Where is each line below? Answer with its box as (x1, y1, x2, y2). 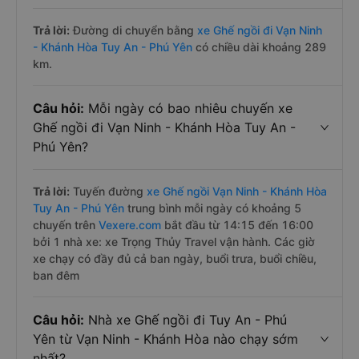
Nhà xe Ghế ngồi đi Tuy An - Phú (84, 312, 287, 328)
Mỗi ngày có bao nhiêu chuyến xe (84, 100, 292, 116)
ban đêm (33, 268, 79, 282)
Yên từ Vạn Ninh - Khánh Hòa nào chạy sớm (33, 331, 298, 347)
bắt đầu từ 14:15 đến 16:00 (164, 218, 313, 232)
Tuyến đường (70, 184, 147, 198)
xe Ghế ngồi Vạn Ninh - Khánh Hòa (147, 184, 327, 198)
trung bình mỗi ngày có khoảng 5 (124, 201, 301, 215)
